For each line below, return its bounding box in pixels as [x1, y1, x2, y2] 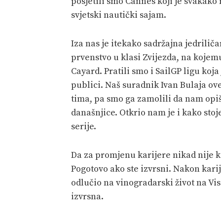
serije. [71, 120, 96, 132]
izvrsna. [71, 190, 104, 202]
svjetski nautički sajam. [71, 9, 166, 21]
